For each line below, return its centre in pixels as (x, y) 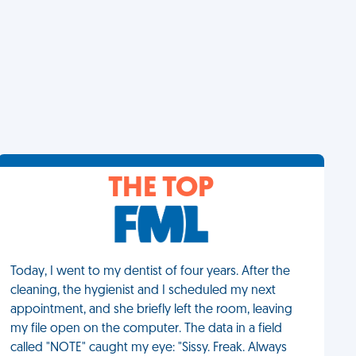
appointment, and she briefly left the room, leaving (152, 310)
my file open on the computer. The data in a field (147, 329)
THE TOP (161, 189)
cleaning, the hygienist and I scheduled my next (143, 291)
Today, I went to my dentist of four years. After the (151, 272)
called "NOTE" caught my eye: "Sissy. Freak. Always (149, 348)
